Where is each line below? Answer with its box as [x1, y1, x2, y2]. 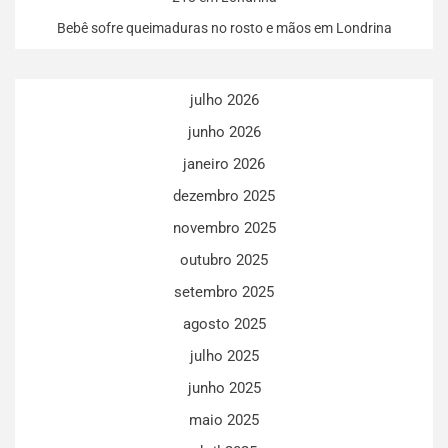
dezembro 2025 [173, 186, 275, 205]
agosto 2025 [182, 314, 266, 333]
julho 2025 [189, 346, 259, 365]
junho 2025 [187, 378, 261, 397]
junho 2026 [187, 122, 261, 141]
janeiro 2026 [183, 154, 265, 173]
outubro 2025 [180, 250, 268, 269]
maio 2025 [189, 410, 259, 429]
